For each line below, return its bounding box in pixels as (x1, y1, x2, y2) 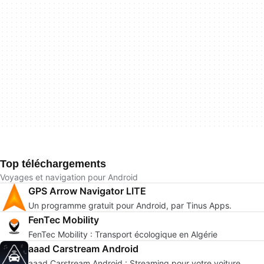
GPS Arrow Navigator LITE (28, 184, 146, 197)
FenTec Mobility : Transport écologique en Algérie (28, 229, 217, 239)
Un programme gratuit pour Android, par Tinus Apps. (28, 200, 232, 210)
